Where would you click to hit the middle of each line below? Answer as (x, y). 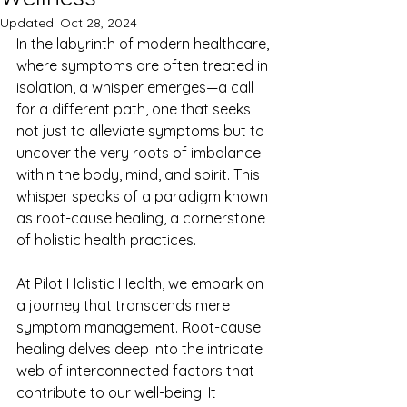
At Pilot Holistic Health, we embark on (142, 283)
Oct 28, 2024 (99, 23)
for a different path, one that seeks (135, 109)
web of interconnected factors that (137, 371)
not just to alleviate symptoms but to (142, 131)
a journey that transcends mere (125, 305)
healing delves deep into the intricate (141, 349)
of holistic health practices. (106, 240)
